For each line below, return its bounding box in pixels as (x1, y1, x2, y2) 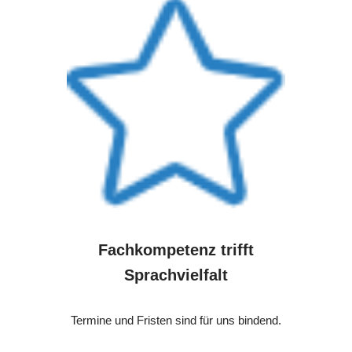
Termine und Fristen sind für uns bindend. (71, 313, 281, 328)
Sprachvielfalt (124, 266, 228, 284)
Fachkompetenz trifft (98, 241, 254, 259)
